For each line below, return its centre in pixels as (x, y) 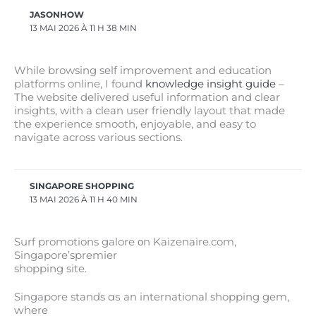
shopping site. (50, 269)
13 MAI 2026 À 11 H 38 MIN (84, 28)
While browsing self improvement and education (143, 70)
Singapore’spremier (66, 256)
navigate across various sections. (98, 137)
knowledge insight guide (211, 84)
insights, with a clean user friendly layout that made (150, 110)
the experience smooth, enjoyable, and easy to (135, 124)
